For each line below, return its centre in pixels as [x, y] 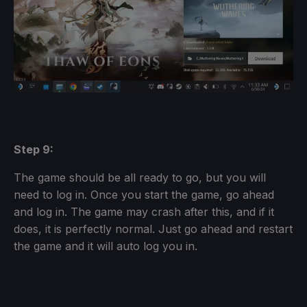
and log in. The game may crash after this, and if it [144, 212]
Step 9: [34, 150]
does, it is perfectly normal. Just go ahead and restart [153, 229]
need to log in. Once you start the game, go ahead [144, 195]
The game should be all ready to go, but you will [140, 178]
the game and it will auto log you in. [106, 246]
